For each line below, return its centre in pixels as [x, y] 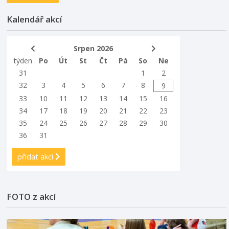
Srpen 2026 [93, 48]
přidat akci [37, 156]
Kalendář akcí [35, 19]
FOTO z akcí [31, 196]
